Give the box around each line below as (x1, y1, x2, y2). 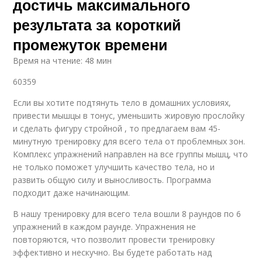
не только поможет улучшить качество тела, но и (13, 161, 215, 173)
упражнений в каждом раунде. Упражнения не (13, 221, 196, 233)
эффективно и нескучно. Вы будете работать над (13, 247, 212, 258)
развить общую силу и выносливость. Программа (13, 174, 212, 186)
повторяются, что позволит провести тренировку (13, 234, 215, 246)
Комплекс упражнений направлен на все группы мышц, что (13, 149, 249, 160)
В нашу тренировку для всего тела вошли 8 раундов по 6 (13, 208, 242, 220)
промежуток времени (13, 34, 168, 56)
